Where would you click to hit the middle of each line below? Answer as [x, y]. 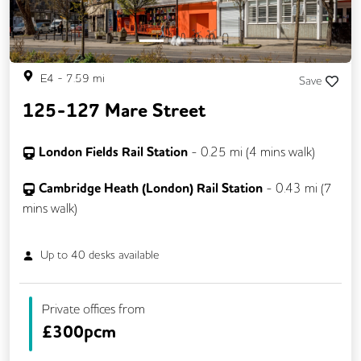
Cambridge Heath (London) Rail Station [151, 188]
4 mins [267, 151]
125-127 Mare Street [114, 110]
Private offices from [93, 309]
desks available [123, 254]
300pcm [84, 332]
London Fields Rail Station [113, 151]
